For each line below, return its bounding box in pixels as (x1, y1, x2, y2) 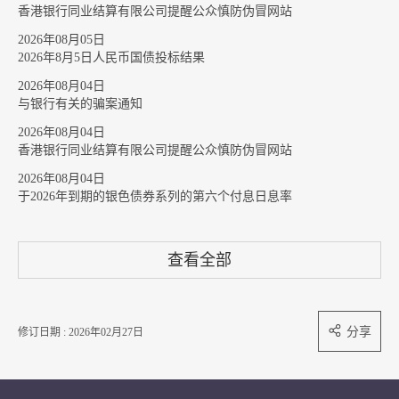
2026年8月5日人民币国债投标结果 (18, 51, 205, 64)
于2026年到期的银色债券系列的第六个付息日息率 (18, 190, 292, 203)
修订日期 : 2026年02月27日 (18, 326, 143, 338)
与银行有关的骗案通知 (18, 97, 142, 110)
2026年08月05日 (18, 33, 105, 46)
